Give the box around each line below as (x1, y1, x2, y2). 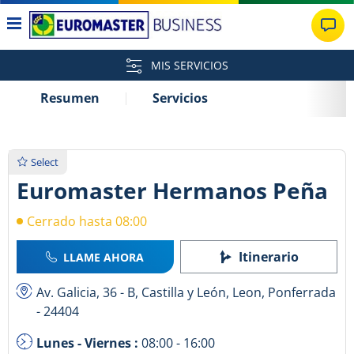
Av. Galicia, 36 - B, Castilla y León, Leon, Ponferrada (36, 284, 336, 302)
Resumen (40, 89, 100, 107)
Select (31, 155, 58, 169)
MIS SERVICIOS (147, 58, 228, 73)
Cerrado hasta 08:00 (27, 213, 147, 231)
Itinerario (238, 248, 299, 266)
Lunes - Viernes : (36, 334, 141, 352)
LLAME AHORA (63, 249, 145, 265)
